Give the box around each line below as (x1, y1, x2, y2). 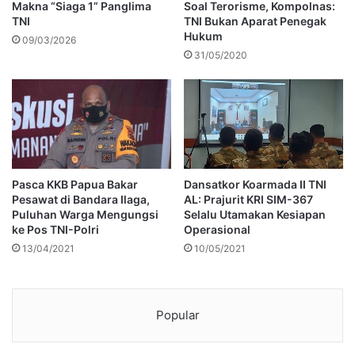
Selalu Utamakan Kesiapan (184, 208, 326, 222)
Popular (155, 307, 200, 323)
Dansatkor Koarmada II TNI (184, 177, 326, 192)
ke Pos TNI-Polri (12, 223, 99, 237)
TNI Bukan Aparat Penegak (184, 14, 326, 29)
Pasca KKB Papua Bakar (12, 177, 138, 192)
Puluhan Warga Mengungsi (12, 208, 158, 222)
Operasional (184, 223, 250, 237)
